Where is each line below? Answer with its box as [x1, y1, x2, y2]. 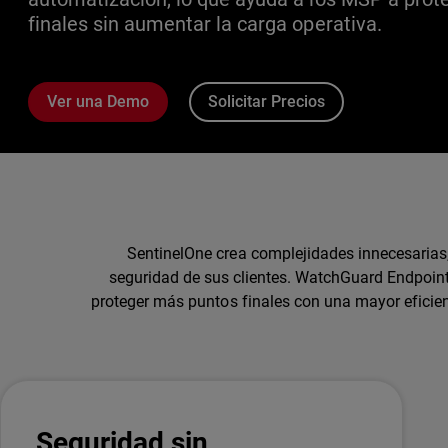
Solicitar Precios [207, 92, 325, 111]
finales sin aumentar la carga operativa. [28, 13, 382, 36]
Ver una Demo [46, 92, 149, 111]
